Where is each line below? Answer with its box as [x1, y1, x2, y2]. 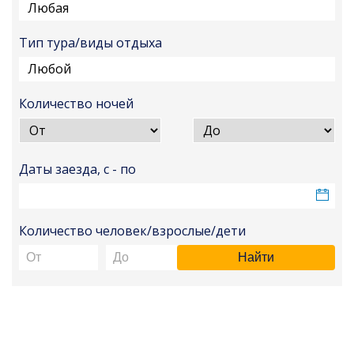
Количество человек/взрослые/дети [19, 222, 247, 240]
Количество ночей [19, 95, 134, 113]
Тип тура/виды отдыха [19, 34, 163, 52]
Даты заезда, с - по [19, 160, 137, 179]
